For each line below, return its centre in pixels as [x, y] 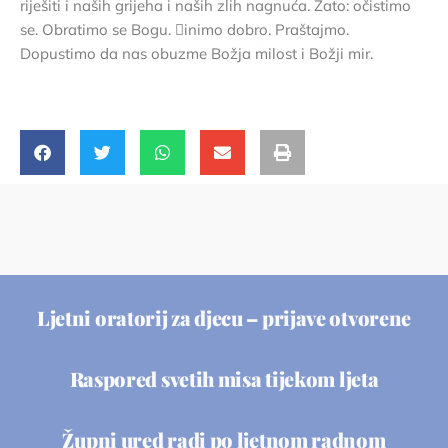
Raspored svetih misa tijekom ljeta [224, 379]
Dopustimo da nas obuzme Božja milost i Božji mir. [196, 53]
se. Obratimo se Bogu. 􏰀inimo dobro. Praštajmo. [184, 29]
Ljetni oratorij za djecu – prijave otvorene [224, 318]
